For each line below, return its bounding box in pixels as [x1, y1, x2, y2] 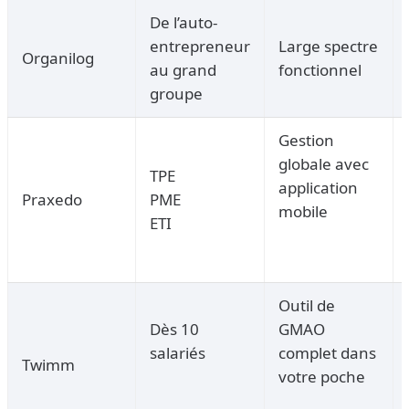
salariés [150, 342, 205, 364]
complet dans [278, 342, 376, 364]
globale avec [278, 153, 369, 175]
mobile [278, 201, 328, 223]
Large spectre [278, 36, 378, 58]
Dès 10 [150, 319, 199, 341]
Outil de [278, 295, 335, 317]
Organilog [22, 47, 94, 69]
